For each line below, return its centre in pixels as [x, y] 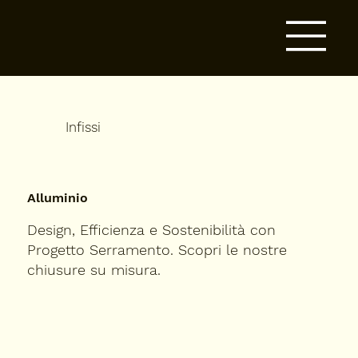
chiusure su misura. [97, 269]
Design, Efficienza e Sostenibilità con [152, 229]
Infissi [84, 127]
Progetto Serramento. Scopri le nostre [157, 249]
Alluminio [58, 197]
